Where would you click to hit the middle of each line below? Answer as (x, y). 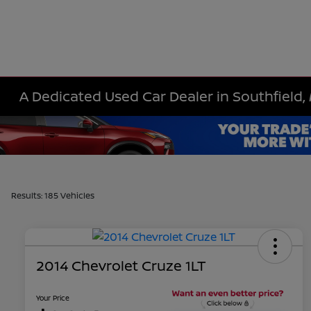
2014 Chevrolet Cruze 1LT (121, 266)
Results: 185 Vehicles (53, 195)
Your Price (53, 298)
